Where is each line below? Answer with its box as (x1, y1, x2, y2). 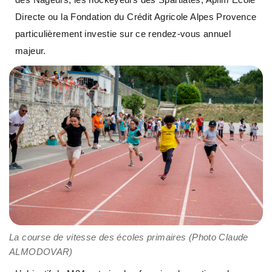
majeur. (15, 46, 46, 56)
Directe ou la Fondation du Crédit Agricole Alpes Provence (15, 12, 257, 22)
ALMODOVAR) (9, 246, 73, 257)
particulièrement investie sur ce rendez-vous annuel (15, 29, 231, 39)
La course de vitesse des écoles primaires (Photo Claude (9, 231, 248, 242)
